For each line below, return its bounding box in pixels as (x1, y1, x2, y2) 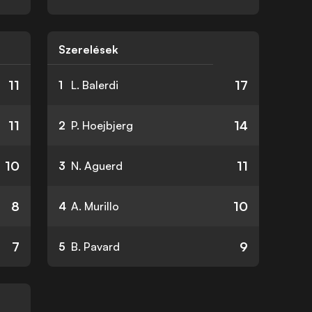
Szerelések (58, 42, 118, 56)
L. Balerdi (71, 78, 118, 92)
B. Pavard (71, 240, 120, 253)
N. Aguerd (71, 159, 123, 173)
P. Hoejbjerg (71, 118, 133, 132)
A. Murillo (71, 199, 119, 213)
